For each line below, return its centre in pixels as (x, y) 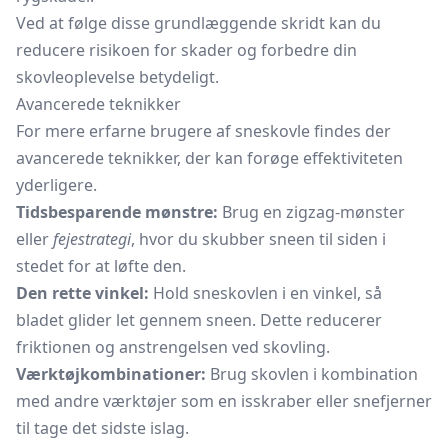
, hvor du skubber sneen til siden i (258, 239)
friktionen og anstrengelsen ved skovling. (173, 347)
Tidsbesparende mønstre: (117, 212)
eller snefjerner (372, 401)
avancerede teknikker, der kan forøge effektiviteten (209, 158)
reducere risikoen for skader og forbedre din (186, 50)
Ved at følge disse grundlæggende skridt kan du (198, 23)
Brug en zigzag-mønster (311, 212)
